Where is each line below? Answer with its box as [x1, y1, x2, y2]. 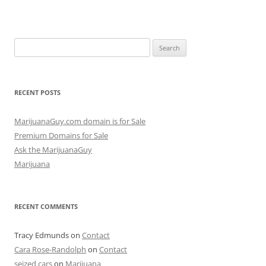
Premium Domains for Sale [14, 130, 108, 141]
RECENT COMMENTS [14, 202, 78, 211]
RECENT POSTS [14, 88, 61, 97]
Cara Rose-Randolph [14, 244, 86, 255]
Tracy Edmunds [14, 230, 69, 240]
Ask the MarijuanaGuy [14, 144, 92, 155]
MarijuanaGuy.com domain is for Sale [14, 116, 145, 126]
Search [14, 39, 37, 50]
